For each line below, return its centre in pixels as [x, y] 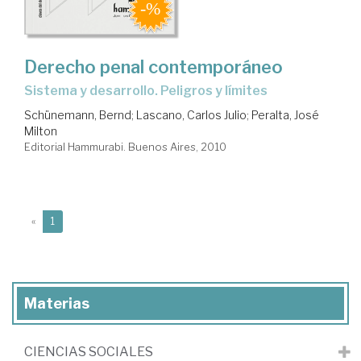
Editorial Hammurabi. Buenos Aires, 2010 [125, 147]
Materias [57, 304]
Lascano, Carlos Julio [191, 115]
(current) [75, 221]
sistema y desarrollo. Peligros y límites [150, 91]
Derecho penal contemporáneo [154, 67]
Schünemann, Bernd [78, 115]
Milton [41, 131]
